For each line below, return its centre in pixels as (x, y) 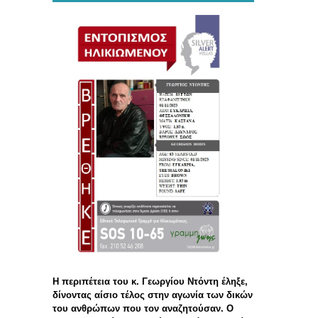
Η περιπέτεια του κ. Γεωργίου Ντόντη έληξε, (150, 282)
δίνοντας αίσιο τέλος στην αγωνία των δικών (153, 295)
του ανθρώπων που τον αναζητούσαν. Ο (143, 309)
